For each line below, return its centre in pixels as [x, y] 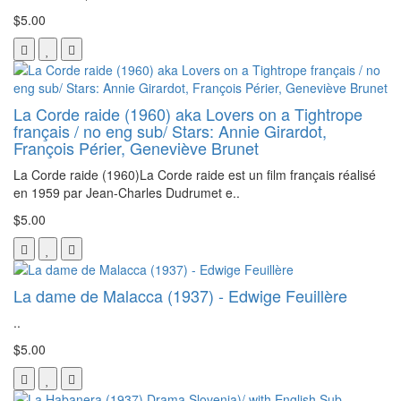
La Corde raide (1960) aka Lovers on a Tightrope [188, 113]
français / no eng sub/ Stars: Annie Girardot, [170, 130]
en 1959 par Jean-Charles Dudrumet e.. [127, 192]
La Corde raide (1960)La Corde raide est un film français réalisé [195, 174]
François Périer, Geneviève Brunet [136, 147]
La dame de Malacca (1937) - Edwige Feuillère [180, 295]
